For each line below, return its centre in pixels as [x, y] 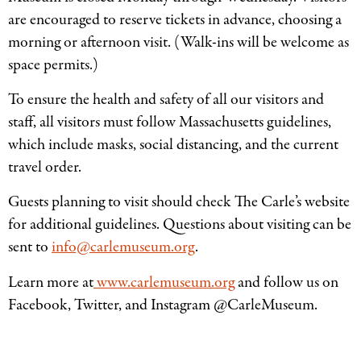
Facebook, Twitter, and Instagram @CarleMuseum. [163, 305]
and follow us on [286, 282]
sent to [30, 247]
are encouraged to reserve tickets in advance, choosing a [175, 19]
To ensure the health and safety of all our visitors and [166, 100]
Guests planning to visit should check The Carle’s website [179, 202]
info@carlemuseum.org [123, 247]
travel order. [45, 168]
